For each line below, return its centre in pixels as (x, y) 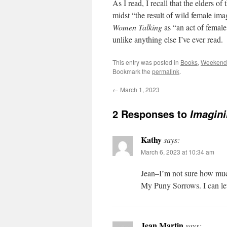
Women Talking (138, 27)
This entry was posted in (146, 62)
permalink (166, 71)
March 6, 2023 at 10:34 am (178, 152)
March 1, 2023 (139, 89)
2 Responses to (151, 114)
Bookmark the (132, 71)
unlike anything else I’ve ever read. (168, 39)
